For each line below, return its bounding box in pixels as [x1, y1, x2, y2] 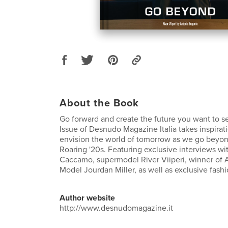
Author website [60, 192, 115, 203]
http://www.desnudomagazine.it [60, 203, 173, 213]
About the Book [60, 97, 139, 109]
